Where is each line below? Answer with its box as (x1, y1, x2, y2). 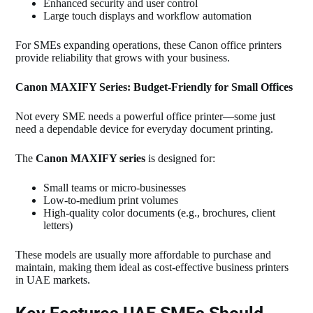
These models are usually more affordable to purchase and (15, 248, 272, 261)
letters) (43, 219, 73, 231)
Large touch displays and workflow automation (43, 9, 252, 22)
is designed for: (145, 152, 216, 164)
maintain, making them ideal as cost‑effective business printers (15, 261, 289, 273)
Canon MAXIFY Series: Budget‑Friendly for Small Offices (15, 80, 293, 93)
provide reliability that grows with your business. (15, 51, 231, 64)
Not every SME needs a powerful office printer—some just (15, 110, 276, 122)
